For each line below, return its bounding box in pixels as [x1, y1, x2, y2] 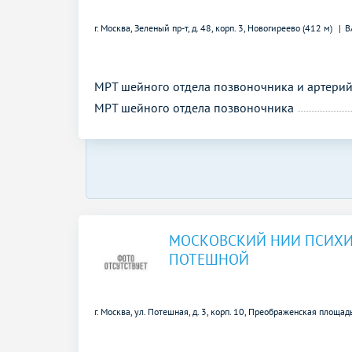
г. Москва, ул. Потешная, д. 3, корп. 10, [94, 305, 248, 317]
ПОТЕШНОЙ [169, 249, 249, 269]
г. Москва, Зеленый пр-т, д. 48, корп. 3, [94, 21, 247, 34]
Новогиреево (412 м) [247, 21, 335, 34]
